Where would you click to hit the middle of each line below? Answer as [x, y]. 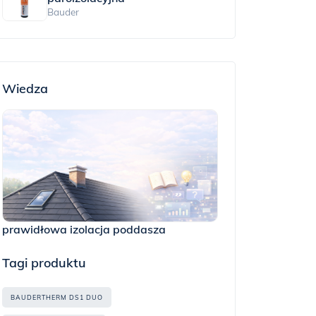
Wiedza [25, 89]
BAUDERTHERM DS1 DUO [57, 297]
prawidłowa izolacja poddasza [84, 229]
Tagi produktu [44, 263]
